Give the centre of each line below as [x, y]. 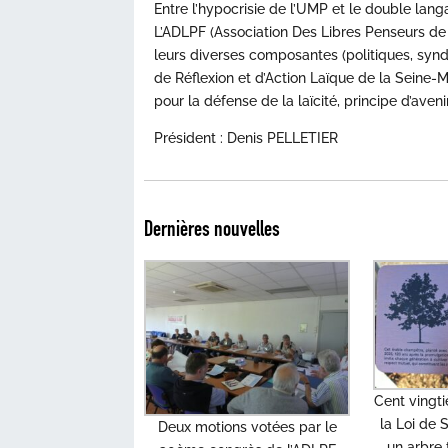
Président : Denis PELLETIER [246, 137]
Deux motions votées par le [247, 426]
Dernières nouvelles [212, 229]
